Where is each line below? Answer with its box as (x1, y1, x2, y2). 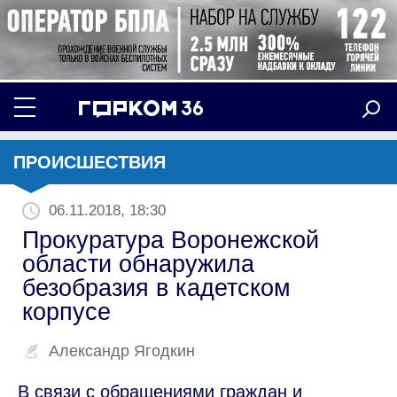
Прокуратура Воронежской (22, 226, 319, 253)
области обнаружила (22, 250, 254, 277)
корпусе (22, 298, 111, 325)
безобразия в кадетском (22, 274, 291, 301)
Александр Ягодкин (49, 341, 195, 360)
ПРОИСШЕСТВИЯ (13, 152, 166, 172)
